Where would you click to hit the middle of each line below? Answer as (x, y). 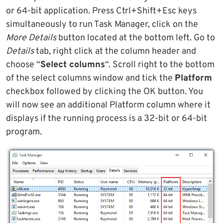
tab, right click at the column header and (115, 52)
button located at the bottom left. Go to (136, 38)
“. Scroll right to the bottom (160, 65)
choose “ (23, 65)
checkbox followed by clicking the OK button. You (105, 92)
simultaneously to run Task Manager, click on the (102, 25)
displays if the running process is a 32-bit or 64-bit (107, 119)
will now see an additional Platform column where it (108, 106)
